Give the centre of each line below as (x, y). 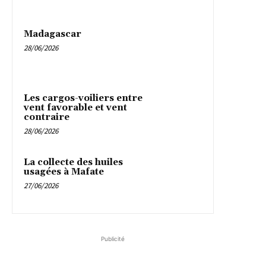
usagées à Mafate (64, 172)
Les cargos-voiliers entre (83, 99)
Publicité (113, 239)
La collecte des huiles (73, 163)
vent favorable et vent (75, 108)
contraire (47, 118)
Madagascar (53, 34)
